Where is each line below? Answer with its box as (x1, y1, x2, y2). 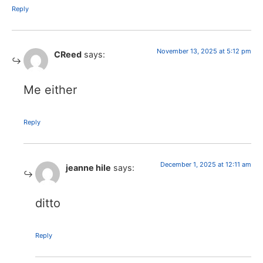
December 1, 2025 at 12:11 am (160, 160, 251, 168)
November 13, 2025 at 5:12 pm (157, 46, 251, 55)
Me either (23, 82, 77, 97)
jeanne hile (66, 162, 111, 173)
